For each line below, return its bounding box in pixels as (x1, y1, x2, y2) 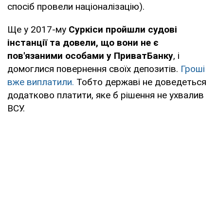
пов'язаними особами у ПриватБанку (7, 50, 173, 61)
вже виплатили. (7, 76, 74, 88)
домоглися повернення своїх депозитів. (7, 63, 181, 74)
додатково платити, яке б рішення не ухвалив (7, 89, 204, 101)
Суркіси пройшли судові (69, 23, 177, 35)
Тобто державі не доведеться (74, 76, 206, 88)
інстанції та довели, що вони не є (7, 36, 159, 48)
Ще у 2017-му (7, 23, 69, 35)
